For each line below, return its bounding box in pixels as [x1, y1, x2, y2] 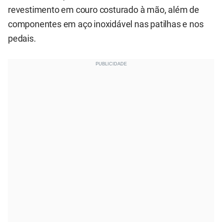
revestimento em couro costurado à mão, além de [8, 4, 199, 15]
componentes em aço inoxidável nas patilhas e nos [8, 19, 204, 29]
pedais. [8, 33, 36, 44]
